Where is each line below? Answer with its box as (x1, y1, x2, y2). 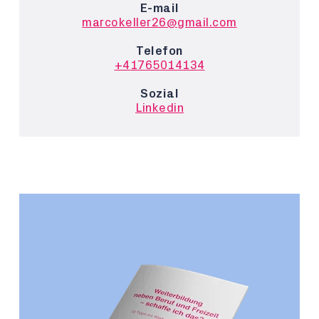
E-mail (140, 2, 179, 14)
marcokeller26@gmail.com (82, 16, 237, 28)
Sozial (140, 88, 179, 100)
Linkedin (135, 102, 184, 114)
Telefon (136, 45, 183, 57)
